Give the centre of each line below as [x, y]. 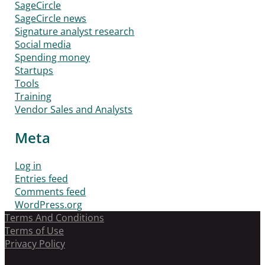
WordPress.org [49, 204]
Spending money [53, 58]
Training [33, 97]
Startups [34, 71]
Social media [43, 45]
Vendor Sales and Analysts [74, 110]
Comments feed [51, 191]
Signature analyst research [75, 32]
